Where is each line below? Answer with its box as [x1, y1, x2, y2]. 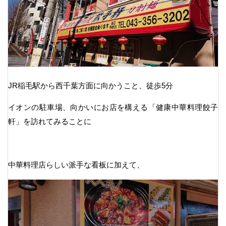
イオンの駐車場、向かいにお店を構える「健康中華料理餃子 [8, 102, 218, 111]
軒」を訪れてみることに [8, 117, 91, 126]
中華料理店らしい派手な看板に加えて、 [8, 160, 144, 169]
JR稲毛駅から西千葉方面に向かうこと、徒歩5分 [8, 81, 173, 90]
